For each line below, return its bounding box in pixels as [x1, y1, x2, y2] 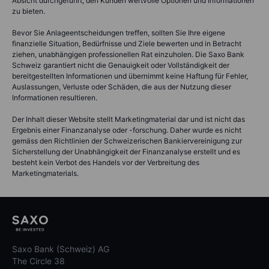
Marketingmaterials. [12, 168, 79, 178]
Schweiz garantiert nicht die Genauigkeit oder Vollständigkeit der [12, 60, 229, 70]
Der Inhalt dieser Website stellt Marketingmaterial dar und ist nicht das [12, 114, 245, 124]
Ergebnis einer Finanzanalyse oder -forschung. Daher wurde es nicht [12, 125, 241, 134]
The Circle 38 [12, 256, 65, 267]
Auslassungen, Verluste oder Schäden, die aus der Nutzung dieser [12, 82, 231, 91]
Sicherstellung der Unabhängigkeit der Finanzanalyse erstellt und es [12, 147, 240, 156]
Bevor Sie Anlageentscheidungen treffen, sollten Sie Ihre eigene [12, 28, 225, 37]
